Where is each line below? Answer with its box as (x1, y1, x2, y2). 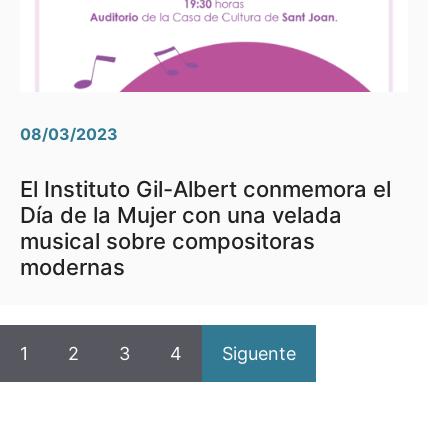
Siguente (222, 343, 296, 364)
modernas (20, 254, 125, 280)
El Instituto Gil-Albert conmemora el (20, 176, 391, 202)
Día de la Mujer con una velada (20, 202, 342, 228)
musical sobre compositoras (20, 228, 315, 254)
